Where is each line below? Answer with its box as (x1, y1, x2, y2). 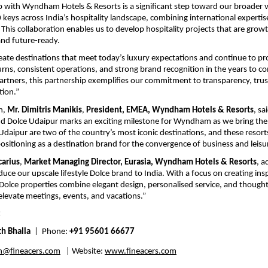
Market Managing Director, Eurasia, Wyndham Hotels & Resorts (24, 157, 257, 167)
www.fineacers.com (105, 246, 176, 256)
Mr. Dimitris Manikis (7, 106, 82, 115)
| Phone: (31, 227, 69, 237)
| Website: (60, 246, 105, 256)
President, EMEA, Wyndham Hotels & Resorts (86, 106, 254, 115)
